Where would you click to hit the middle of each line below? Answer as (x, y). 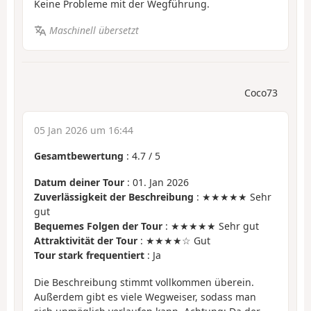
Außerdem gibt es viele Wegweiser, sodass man (145, 296)
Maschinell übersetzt (94, 31)
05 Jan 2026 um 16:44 (84, 130)
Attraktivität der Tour (86, 241)
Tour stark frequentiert (89, 255)
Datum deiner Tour (79, 183)
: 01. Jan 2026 (157, 183)
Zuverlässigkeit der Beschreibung (114, 197)
